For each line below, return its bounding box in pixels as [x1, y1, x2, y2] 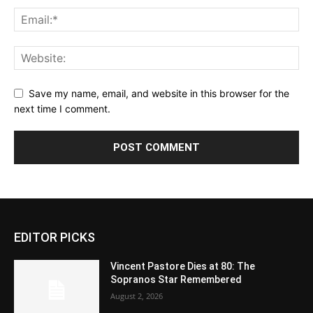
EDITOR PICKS [14, 230, 95, 245]
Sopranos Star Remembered [110, 274, 242, 286]
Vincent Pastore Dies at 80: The [110, 261, 256, 272]
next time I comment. [14, 103, 110, 115]
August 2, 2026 [110, 291, 163, 302]
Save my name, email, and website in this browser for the [29, 87, 289, 99]
